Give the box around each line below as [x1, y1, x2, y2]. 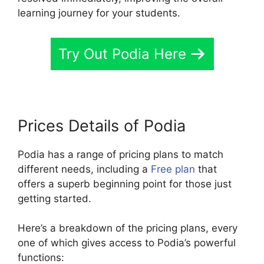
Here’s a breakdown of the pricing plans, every [18, 222, 237, 235]
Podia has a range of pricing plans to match [18, 148, 223, 160]
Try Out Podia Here [58, 45, 186, 62]
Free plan [151, 163, 195, 175]
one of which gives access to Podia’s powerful [18, 237, 236, 249]
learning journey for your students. [18, 7, 180, 19]
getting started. [18, 192, 91, 204]
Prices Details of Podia [18, 115, 186, 136]
